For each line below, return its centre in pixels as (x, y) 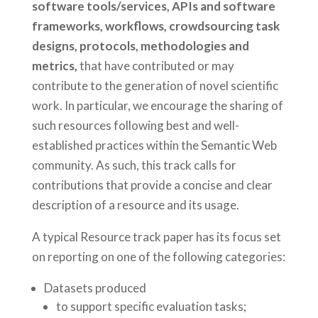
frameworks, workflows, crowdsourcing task (155, 26)
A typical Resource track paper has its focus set (156, 237)
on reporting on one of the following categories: (158, 257)
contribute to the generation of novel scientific (155, 86)
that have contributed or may (155, 66)
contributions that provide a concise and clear (152, 185)
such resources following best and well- (135, 125)
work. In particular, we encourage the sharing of (157, 105)
